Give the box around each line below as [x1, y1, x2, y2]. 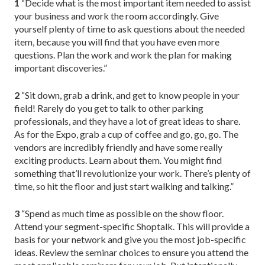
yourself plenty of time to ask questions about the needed [14, 22, 245, 34]
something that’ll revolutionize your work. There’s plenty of [14, 167, 251, 179]
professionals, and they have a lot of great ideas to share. [14, 115, 240, 127]
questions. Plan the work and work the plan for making [14, 49, 232, 60]
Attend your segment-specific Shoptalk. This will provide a [14, 220, 250, 232]
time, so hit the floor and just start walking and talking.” [14, 180, 234, 192]
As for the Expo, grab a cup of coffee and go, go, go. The [14, 128, 238, 140]
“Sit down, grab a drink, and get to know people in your [21, 89, 240, 101]
